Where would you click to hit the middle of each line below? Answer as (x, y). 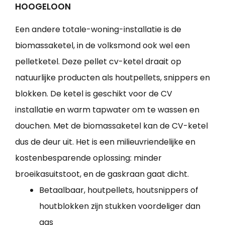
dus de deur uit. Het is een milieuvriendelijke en (105, 142)
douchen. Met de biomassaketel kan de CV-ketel (111, 126)
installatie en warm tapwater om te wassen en (107, 110)
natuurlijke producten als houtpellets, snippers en (113, 78)
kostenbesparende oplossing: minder (88, 158)
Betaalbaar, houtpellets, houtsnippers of (119, 190)
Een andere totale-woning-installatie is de (98, 30)
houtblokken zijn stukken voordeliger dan (120, 206)
